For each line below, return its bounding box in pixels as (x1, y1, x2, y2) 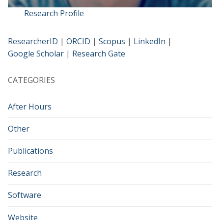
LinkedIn (134, 35, 165, 47)
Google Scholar (8, 48, 64, 59)
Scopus (99, 35, 125, 47)
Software (8, 190, 41, 201)
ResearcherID (8, 35, 58, 47)
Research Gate (72, 48, 125, 59)
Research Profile (24, 7, 84, 19)
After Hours (8, 101, 52, 112)
